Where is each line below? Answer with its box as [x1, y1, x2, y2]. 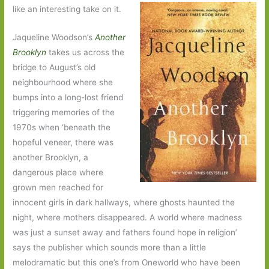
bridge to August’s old [13, 62, 96, 72]
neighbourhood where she [13, 77, 113, 87]
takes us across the [46, 47, 125, 57]
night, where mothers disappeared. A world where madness [13, 212, 243, 222]
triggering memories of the [13, 107, 115, 117]
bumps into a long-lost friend [13, 92, 124, 102]
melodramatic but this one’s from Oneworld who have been [13, 257, 241, 267]
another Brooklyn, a [13, 152, 89, 162]
